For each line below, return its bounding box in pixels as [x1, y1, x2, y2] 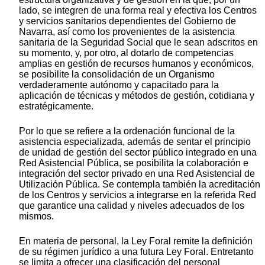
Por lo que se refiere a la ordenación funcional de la [19, 126, 235, 137]
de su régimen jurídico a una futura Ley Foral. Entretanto [19, 247, 254, 257]
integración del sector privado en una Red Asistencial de [19, 169, 255, 179]
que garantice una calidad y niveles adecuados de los [19, 201, 244, 211]
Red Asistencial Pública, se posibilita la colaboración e [19, 158, 248, 169]
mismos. [19, 211, 54, 222]
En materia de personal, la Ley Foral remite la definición [19, 236, 253, 247]
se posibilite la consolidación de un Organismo [19, 69, 215, 80]
